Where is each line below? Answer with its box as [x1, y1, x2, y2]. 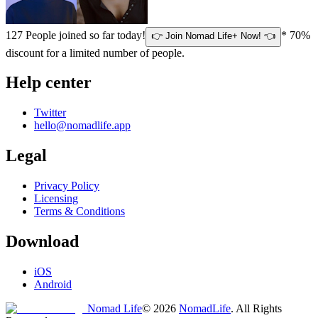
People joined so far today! [23, 28, 146, 41]
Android [34, 278, 72, 290]
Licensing [34, 192, 78, 205]
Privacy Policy [34, 180, 99, 192]
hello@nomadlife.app [34, 119, 131, 132]
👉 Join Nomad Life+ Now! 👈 [151, 30, 275, 41]
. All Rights [231, 302, 282, 314]
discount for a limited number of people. [6, 46, 185, 59]
